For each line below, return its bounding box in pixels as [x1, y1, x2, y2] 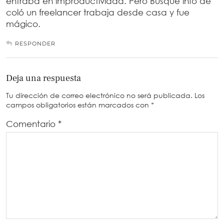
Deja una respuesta [6, 72, 81, 84]
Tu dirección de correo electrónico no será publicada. [6, 91, 192, 100]
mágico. [6, 18, 40, 29]
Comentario [6, 118, 58, 129]
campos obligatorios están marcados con [6, 100, 151, 109]
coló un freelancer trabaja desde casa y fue [6, 7, 189, 18]
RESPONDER [15, 40, 55, 47]
